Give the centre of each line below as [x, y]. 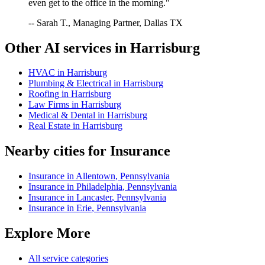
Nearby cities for [57, 151]
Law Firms [49, 105]
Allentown [96, 176]
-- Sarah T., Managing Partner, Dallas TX [106, 22]
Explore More [48, 233]
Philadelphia [99, 187]
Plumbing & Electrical [70, 83]
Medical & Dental [62, 115]
